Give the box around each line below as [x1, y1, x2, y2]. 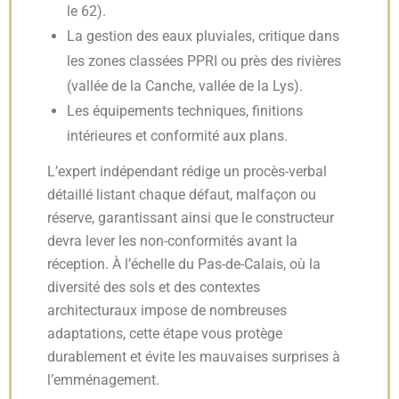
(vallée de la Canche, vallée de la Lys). [67, 77, 303, 94]
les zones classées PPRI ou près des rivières [67, 53, 341, 69]
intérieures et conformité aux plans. [67, 127, 288, 144]
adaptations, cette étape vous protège [47, 325, 282, 342]
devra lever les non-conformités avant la [47, 232, 297, 249]
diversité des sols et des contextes [47, 279, 260, 296]
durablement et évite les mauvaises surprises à [47, 348, 340, 365]
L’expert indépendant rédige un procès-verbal [47, 163, 327, 180]
